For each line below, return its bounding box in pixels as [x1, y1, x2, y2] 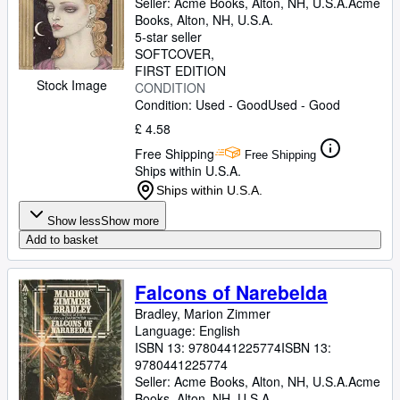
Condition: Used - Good [135, 96, 268, 113]
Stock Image [36, 76, 107, 95]
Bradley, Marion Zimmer [135, 304, 271, 322]
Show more [101, 214, 159, 228]
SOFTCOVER [135, 45, 211, 62]
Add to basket [26, 233, 98, 246]
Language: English [135, 321, 240, 339]
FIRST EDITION [135, 62, 226, 79]
